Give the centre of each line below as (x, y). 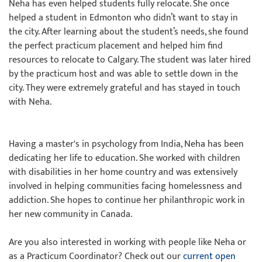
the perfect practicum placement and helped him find (116, 46)
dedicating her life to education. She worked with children (125, 158)
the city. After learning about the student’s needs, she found (129, 32)
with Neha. (30, 102)
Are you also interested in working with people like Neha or (127, 242)
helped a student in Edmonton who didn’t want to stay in (123, 18)
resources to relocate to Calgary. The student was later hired (130, 60)
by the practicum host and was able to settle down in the (123, 74)
